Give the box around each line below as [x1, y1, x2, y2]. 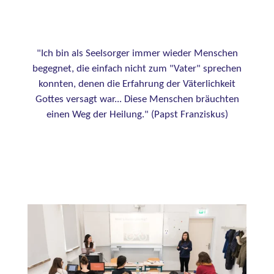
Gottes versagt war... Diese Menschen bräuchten [35, 95, 239, 105]
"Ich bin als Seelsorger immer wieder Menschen [36, 49, 238, 59]
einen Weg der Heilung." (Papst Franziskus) [46, 110, 228, 120]
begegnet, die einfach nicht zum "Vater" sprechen [32, 64, 242, 75]
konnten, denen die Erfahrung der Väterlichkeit [39, 80, 235, 90]
